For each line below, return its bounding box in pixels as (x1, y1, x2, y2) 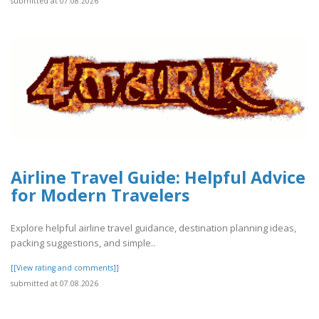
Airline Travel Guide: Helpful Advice (11, 166, 305, 189)
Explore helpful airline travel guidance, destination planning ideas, (11, 221, 296, 235)
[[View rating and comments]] (11, 263, 119, 273)
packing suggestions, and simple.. (11, 236, 155, 250)
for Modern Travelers (11, 184, 189, 207)
